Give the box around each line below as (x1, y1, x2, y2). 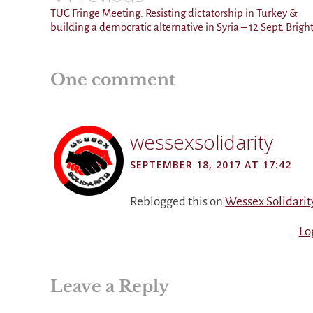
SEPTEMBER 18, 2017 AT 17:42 (130, 157, 292, 171)
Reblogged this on (130, 194, 226, 208)
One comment (50, 68, 175, 89)
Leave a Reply (50, 276, 169, 296)
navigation (50, 3, 139, 24)
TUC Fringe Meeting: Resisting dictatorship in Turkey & (50, 7, 298, 20)
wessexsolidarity (130, 128, 274, 155)
